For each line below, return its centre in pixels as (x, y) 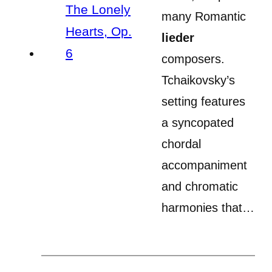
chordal (181, 144)
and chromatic (200, 186)
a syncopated (198, 122)
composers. (193, 59)
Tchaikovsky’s (198, 80)
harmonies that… (208, 207)
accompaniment (204, 165)
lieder (178, 37)
